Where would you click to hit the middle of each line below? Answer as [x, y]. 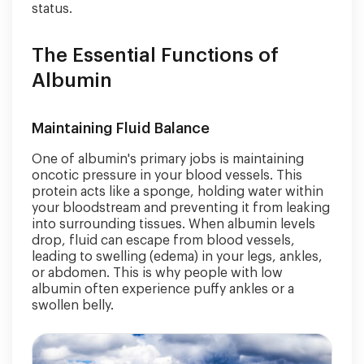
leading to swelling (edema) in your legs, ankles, [177, 257]
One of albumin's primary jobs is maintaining [168, 159]
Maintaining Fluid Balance [121, 128]
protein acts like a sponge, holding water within [178, 192]
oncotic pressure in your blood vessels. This [167, 175]
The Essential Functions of [155, 55]
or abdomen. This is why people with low [157, 273]
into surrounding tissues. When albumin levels [173, 224]
